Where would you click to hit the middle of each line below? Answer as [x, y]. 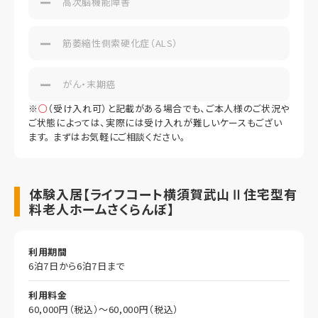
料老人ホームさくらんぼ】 [102, 209]
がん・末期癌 [89, 84]
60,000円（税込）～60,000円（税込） [104, 309]
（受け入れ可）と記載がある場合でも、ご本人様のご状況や [169, 109]
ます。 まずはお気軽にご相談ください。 [107, 137]
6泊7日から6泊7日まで [77, 266]
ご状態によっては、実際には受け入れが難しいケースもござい [155, 123]
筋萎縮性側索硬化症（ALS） [121, 43]
